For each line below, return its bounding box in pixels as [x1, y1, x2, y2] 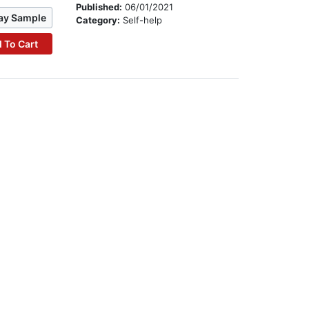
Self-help [123, 14, 163, 26]
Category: [76, 14, 123, 26]
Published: [76, 1, 126, 13]
